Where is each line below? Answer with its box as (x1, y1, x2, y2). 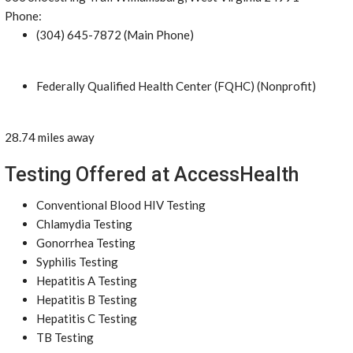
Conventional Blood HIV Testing (36, 198, 206, 212)
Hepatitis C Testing (36, 311, 137, 325)
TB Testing (36, 330, 94, 344)
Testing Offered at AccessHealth (5, 163, 299, 186)
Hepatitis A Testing (36, 273, 137, 288)
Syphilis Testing (36, 255, 118, 269)
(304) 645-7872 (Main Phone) (36, 28, 194, 42)
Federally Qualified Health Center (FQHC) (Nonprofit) (36, 79, 316, 93)
